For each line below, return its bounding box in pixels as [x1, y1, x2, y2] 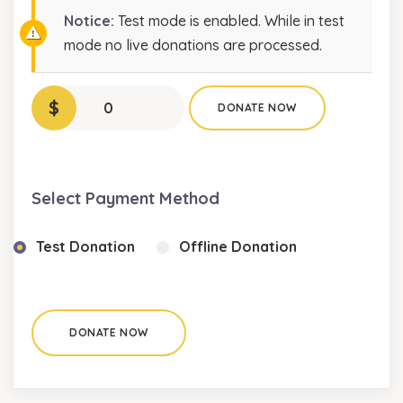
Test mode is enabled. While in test [114, 12, 345, 31]
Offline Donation [179, 237, 297, 256]
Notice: [64, 12, 114, 31]
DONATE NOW [218, 101, 297, 115]
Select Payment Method [31, 188, 219, 210]
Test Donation [36, 237, 135, 256]
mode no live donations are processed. [64, 36, 322, 55]
